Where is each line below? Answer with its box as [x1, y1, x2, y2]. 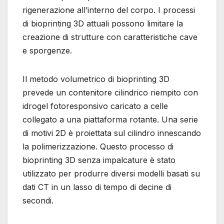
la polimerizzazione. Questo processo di [22, 141, 173, 152]
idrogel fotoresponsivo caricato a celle [22, 101, 168, 111]
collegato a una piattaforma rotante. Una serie [22, 114, 198, 125]
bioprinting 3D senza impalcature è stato [22, 155, 175, 165]
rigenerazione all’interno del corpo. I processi [22, 5, 195, 15]
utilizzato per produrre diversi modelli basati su [22, 168, 200, 179]
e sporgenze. [22, 45, 72, 56]
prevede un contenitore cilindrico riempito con [22, 87, 198, 98]
